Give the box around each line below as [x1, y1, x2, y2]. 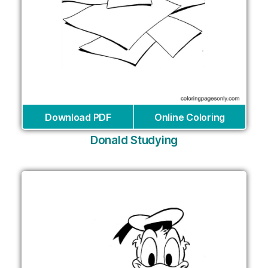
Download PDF [45, 111, 111, 124]
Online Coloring [154, 111, 225, 124]
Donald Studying [90, 133, 178, 148]
